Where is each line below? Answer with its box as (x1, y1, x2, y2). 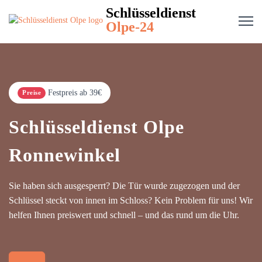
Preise (22, 89, 41, 96)
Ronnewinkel (9, 144, 120, 166)
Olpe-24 (106, 19, 154, 35)
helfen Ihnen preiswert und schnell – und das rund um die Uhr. (9, 210, 239, 220)
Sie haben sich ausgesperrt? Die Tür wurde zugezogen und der (9, 181, 240, 191)
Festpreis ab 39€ (48, 88, 102, 97)
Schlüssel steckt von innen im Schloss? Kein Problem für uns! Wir (9, 195, 253, 205)
